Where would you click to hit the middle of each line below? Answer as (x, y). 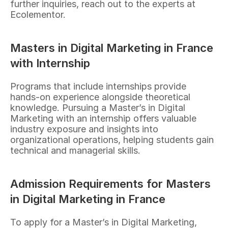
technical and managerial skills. (75, 150)
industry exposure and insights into (84, 129)
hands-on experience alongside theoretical (100, 97)
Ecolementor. (38, 15)
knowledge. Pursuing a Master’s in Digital (98, 108)
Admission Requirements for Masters (110, 184)
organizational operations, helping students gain (112, 140)
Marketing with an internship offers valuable (103, 118)
